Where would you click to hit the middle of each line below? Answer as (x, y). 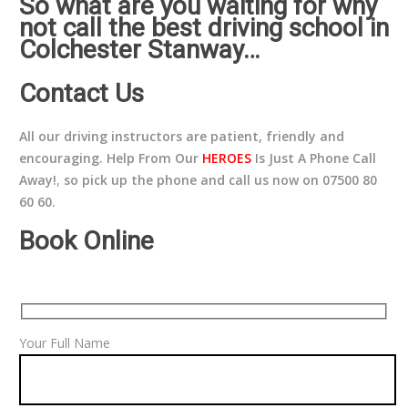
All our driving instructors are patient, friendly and (181, 136)
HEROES (226, 158)
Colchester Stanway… (139, 50)
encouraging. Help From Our (110, 158)
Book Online (86, 240)
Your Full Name (64, 342)
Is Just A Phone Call (313, 158)
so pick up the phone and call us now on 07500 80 (220, 179)
